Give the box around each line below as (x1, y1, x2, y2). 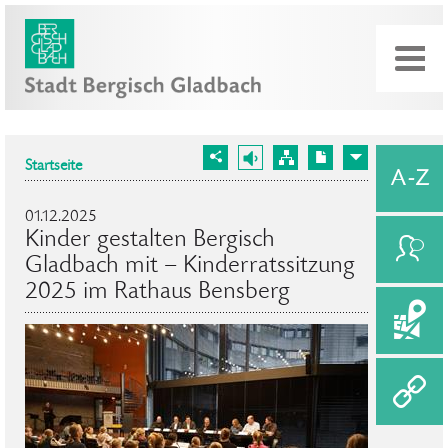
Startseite (25, 159, 82, 175)
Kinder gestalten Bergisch (25, 228, 275, 253)
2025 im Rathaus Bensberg (25, 280, 290, 305)
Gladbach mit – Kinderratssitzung (25, 254, 355, 279)
